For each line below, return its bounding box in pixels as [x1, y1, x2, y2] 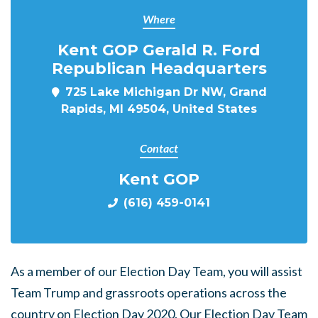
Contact [140, 141, 178, 155]
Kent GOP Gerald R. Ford [57, 40, 261, 59]
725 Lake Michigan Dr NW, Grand [65, 84, 267, 99]
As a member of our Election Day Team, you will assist [11, 263, 302, 279]
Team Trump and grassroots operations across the [11, 285, 287, 300]
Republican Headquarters [51, 59, 267, 77]
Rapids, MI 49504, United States [61, 102, 257, 116]
